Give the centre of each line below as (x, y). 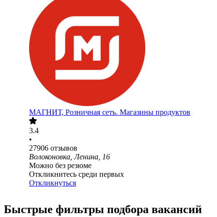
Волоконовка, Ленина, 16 (70, 157)
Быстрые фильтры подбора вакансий (103, 209)
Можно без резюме (60, 166)
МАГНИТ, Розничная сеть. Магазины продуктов (110, 112)
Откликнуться (53, 183)
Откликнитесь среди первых (77, 174)
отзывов (64, 148)
